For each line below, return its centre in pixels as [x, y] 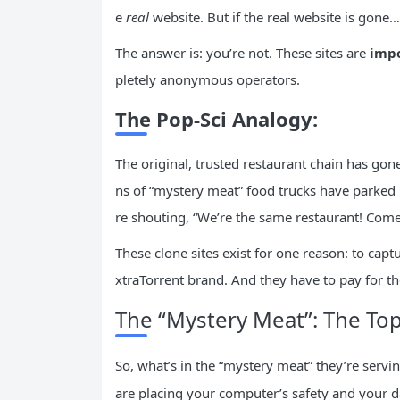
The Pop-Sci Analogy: [217, 118]
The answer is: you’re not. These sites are [242, 52]
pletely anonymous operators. [208, 79]
